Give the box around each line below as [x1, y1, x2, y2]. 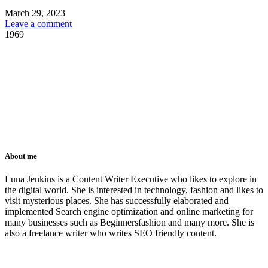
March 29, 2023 [5, 7, 65, 18]
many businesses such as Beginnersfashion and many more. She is [5, 217, 254, 228]
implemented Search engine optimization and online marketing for [5, 206, 253, 217]
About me [5, 151, 37, 161]
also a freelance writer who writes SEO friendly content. [5, 228, 217, 239]
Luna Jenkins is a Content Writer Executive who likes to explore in [5, 174, 257, 185]
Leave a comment [5, 18, 72, 29]
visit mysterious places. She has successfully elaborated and [5, 196, 229, 206]
